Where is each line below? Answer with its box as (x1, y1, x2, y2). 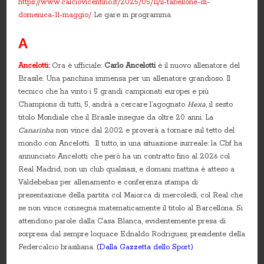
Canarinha (18, 126, 57, 135)
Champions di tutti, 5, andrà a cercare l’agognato (18, 100, 188, 109)
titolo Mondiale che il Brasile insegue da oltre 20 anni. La (18, 113, 214, 122)
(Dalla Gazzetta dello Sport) (97, 242, 194, 252)
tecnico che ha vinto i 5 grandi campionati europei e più (18, 87, 209, 96)
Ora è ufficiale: (52, 61, 105, 70)
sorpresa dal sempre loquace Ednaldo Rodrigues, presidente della (18, 229, 246, 239)
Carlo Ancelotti (104, 61, 156, 70)
